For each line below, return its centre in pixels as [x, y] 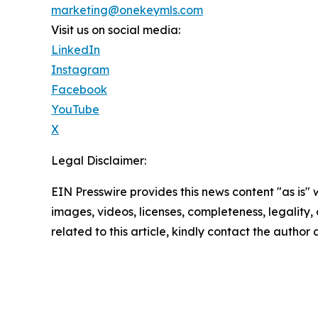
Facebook [79, 90]
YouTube [75, 110]
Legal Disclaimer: [99, 161]
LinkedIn [76, 50]
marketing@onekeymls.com [127, 10]
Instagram [80, 70]
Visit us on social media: [116, 30]
